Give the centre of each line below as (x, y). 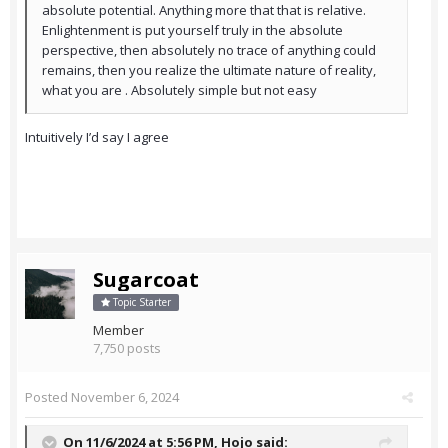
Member (118, 330)
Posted (48, 397)
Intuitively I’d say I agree (97, 137)
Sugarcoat (146, 280)
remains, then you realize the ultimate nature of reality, (209, 70)
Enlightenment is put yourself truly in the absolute (192, 30)
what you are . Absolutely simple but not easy (181, 90)
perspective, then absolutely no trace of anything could (209, 50)
